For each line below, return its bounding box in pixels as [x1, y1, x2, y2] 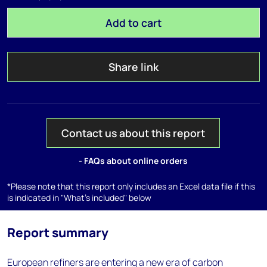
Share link [108, 60, 159, 74]
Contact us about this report [61, 126, 206, 140]
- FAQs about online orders [79, 155, 188, 166]
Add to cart [105, 15, 162, 30]
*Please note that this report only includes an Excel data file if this [7, 181, 255, 192]
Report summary [7, 224, 108, 241]
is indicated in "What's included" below [7, 192, 151, 203]
